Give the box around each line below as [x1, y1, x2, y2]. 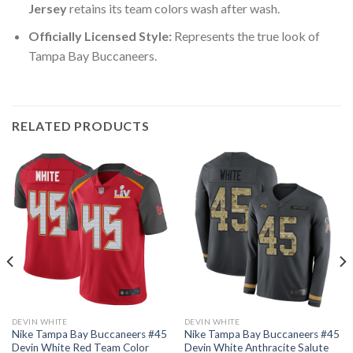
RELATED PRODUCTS [12, 117, 150, 133]
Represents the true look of [171, 28, 320, 43]
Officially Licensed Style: [28, 28, 172, 43]
